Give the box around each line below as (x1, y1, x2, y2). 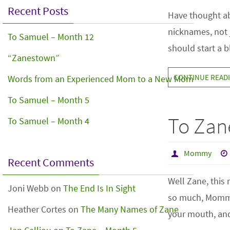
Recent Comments (8, 155, 94, 169)
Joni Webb (8, 182, 49, 194)
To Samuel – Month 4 (8, 115, 89, 127)
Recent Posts (8, 4, 68, 18)
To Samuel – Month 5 (8, 94, 89, 106)
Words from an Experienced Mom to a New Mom (8, 73, 194, 85)
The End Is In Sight (63, 182, 136, 194)
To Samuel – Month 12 (8, 31, 94, 43)
